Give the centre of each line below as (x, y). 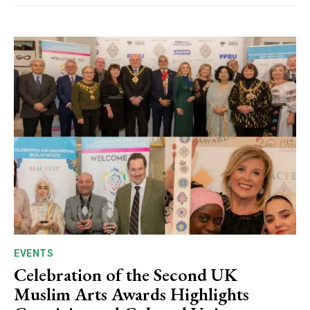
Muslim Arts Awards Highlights (131, 294)
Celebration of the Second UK (126, 274)
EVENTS (34, 253)
